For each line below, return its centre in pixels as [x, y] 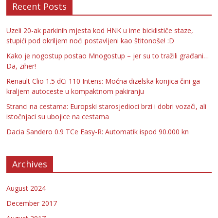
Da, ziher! [21, 66]
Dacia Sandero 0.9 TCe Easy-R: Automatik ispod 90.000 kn [98, 132]
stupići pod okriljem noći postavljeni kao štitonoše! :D [91, 41]
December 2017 [32, 203]
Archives [30, 164]
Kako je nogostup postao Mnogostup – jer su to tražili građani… [108, 56]
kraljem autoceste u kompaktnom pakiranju [75, 91]
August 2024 [26, 188]
